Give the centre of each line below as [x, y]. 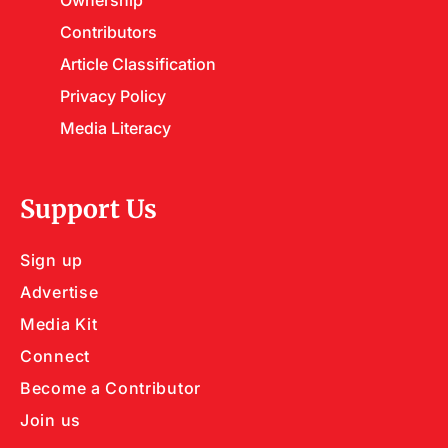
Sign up [51, 259]
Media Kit [59, 323]
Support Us [88, 208]
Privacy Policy [113, 95]
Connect [55, 355]
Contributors [108, 31]
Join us [50, 419]
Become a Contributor [110, 387]
